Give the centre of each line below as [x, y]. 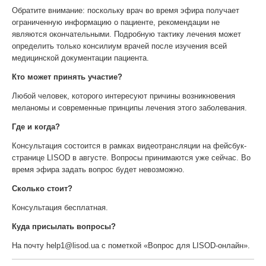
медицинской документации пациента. [80, 58]
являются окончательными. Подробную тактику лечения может [126, 34]
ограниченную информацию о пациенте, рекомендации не [116, 22]
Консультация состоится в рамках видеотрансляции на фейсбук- [129, 146]
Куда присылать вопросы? [64, 227]
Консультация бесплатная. [60, 208]
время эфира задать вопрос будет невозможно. [98, 170]
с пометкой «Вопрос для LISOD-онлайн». [175, 246]
